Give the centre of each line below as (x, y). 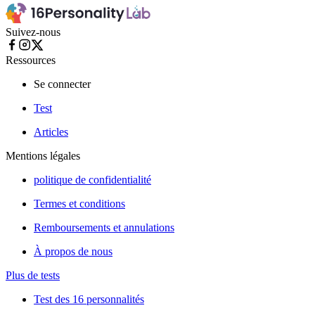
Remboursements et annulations (104, 227)
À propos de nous (73, 251)
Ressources (31, 60)
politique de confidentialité (92, 179)
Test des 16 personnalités (89, 299)
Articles (51, 131)
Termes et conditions (79, 203)
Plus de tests (33, 275)
